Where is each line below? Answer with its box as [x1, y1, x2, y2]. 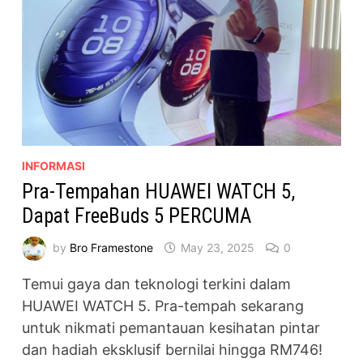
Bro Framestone [69, 240, 153, 254]
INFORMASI [21, 159, 85, 173]
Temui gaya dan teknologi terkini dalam [21, 275, 291, 293]
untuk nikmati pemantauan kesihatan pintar [21, 319, 320, 337]
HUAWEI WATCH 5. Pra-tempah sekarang [21, 297, 304, 315]
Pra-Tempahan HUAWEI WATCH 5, [21, 180, 295, 204]
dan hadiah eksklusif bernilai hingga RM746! [21, 341, 322, 359]
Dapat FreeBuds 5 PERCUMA [21, 204, 251, 228]
